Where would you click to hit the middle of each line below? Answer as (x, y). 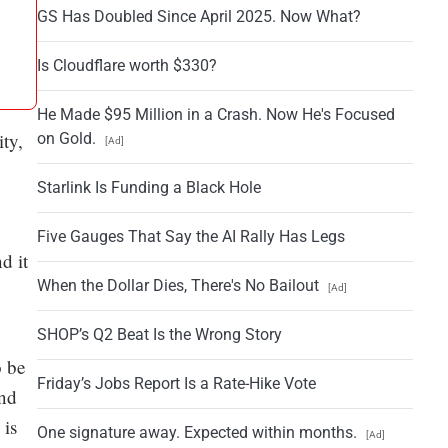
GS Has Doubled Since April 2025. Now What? (198, 16)
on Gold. (68, 138)
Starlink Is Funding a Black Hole (148, 187)
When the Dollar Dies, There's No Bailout (179, 285)
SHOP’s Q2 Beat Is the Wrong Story (159, 334)
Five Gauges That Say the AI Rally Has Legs (190, 236)
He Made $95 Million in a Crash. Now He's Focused (215, 114)
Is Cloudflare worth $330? (126, 65)
